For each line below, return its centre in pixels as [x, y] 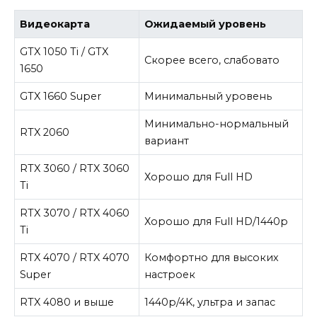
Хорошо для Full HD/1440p [217, 222]
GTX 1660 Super [61, 97]
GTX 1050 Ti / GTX [64, 52]
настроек [170, 275]
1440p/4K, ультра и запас [210, 302]
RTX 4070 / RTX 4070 [75, 258]
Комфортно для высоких [212, 258]
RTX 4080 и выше [67, 302]
